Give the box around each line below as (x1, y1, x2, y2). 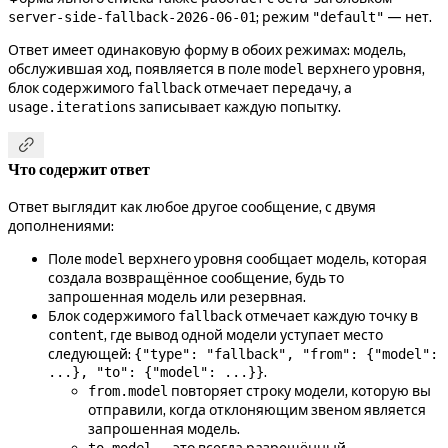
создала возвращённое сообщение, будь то (48, 268, 344, 287)
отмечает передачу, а (201, 78, 352, 97)
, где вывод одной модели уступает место (104, 325, 383, 344)
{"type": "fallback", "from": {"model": (134, 345, 438, 362)
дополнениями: (8, 216, 114, 235)
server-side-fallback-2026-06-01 (8, 8, 256, 25)
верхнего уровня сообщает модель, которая (125, 249, 427, 268)
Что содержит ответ (8, 159, 150, 180)
